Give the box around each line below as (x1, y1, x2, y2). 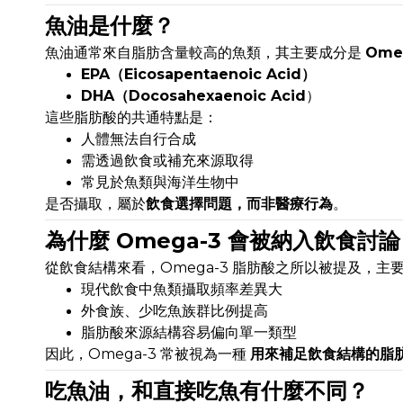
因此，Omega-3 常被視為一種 (45, 345, 250, 363)
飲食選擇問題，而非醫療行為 (146, 195, 333, 213)
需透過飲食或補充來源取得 (81, 152, 254, 170)
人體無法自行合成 (81, 130, 196, 148)
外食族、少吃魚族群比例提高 (81, 302, 268, 320)
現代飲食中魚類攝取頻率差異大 (81, 281, 282, 299)
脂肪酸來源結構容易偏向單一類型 (81, 324, 297, 342)
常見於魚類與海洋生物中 (81, 174, 239, 192)
